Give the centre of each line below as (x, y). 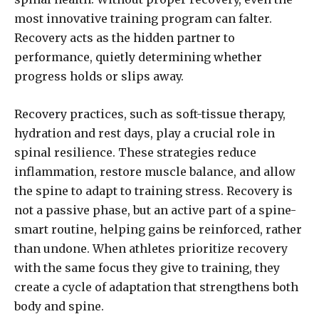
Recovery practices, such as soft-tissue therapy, (150, 114)
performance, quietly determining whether (138, 57)
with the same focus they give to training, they (147, 268)
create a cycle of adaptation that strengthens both (156, 287)
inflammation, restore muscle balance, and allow (155, 172)
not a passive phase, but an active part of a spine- (155, 210)
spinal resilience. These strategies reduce (135, 153)
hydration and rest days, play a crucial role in (145, 134)
